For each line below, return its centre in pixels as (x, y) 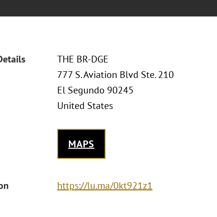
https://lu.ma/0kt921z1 (105, 186)
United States (85, 106)
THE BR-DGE (83, 59)
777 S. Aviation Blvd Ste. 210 (115, 75)
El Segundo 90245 (95, 90)
